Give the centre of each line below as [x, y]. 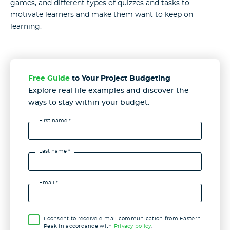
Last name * [55, 152]
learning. [26, 27]
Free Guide [50, 78]
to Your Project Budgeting [121, 78]
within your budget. [111, 102]
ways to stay [51, 102]
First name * [55, 120]
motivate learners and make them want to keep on [102, 15]
